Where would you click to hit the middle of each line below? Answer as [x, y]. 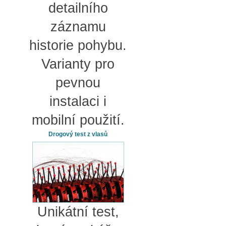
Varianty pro [78, 64]
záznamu [78, 26]
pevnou [78, 82]
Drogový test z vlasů [78, 134]
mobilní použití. [78, 120]
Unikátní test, [78, 212]
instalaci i [78, 101]
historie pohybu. [78, 45]
